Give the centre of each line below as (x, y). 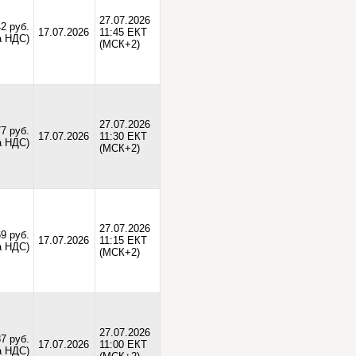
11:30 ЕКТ (123, 136)
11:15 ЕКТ (123, 240)
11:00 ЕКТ (123, 344)
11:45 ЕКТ (123, 32)
